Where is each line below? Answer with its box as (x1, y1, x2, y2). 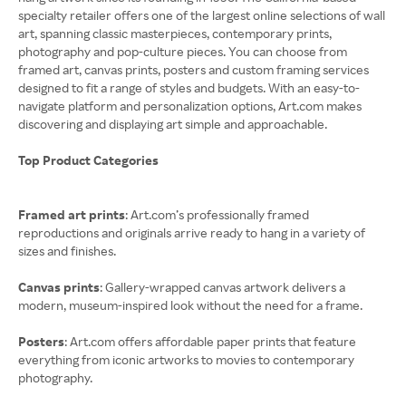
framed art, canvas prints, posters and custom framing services (18, 62, 369, 77)
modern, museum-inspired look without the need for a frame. (18, 297, 362, 313)
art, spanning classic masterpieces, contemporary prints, (18, 25, 332, 41)
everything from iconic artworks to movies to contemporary (18, 352, 354, 367)
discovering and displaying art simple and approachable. (18, 116, 327, 131)
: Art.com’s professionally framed (125, 207, 309, 222)
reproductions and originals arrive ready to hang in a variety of (18, 225, 365, 240)
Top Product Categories (18, 152, 159, 168)
